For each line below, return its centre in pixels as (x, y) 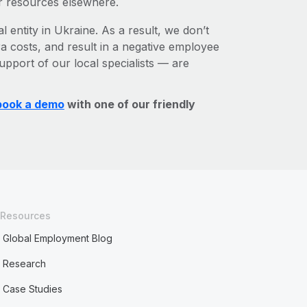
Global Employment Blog (58, 238)
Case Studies (33, 289)
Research (25, 263)
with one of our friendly (130, 104)
